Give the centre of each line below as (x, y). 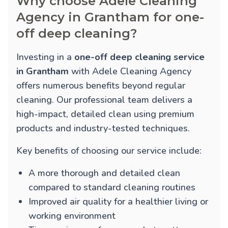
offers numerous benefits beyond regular (101, 86)
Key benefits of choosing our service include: (109, 151)
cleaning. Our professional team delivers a (104, 100)
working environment (72, 216)
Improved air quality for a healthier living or (118, 202)
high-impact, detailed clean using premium (105, 114)
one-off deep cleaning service (139, 57)
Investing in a (45, 57)
